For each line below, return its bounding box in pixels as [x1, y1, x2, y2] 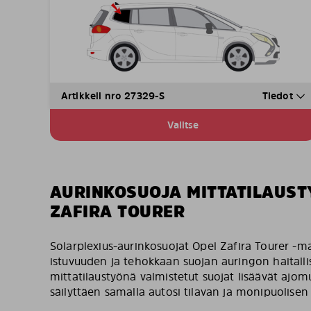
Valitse [167, 117, 199, 131]
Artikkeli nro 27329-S [61, 88, 165, 102]
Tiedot [262, 88, 296, 102]
